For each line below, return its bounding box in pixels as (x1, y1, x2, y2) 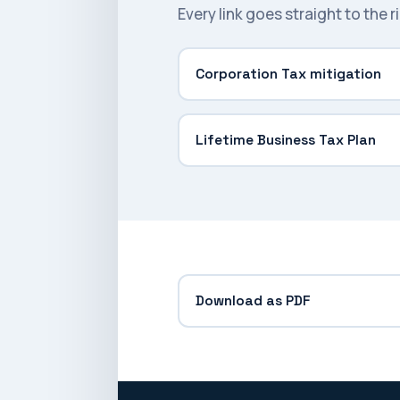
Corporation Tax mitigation (196, 65, 382, 84)
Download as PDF (196, 292, 312, 311)
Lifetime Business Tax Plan (196, 131, 377, 150)
